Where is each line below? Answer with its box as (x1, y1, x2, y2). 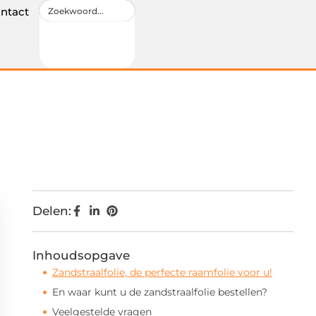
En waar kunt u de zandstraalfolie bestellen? (52, 286, 267, 298)
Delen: (32, 204, 71, 218)
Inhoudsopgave (32, 248, 130, 262)
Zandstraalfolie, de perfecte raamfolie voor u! (52, 266, 272, 279)
